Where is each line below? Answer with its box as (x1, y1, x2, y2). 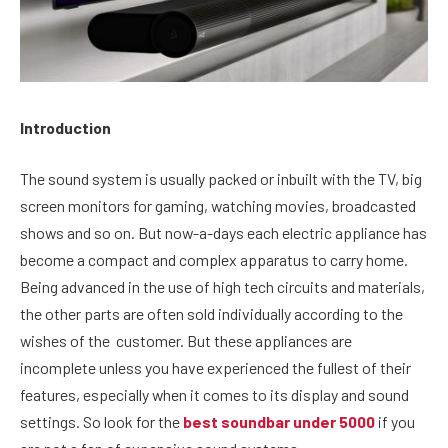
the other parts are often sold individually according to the (20, 304, 403, 324)
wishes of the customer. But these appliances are (20, 331, 352, 351)
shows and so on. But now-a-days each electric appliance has (20, 223, 427, 243)
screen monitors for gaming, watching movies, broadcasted (20, 196, 416, 216)
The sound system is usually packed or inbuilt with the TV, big (20, 169, 422, 189)
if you (375, 412, 415, 432)
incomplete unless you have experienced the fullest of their (20, 358, 411, 378)
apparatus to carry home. (240, 250, 408, 270)
